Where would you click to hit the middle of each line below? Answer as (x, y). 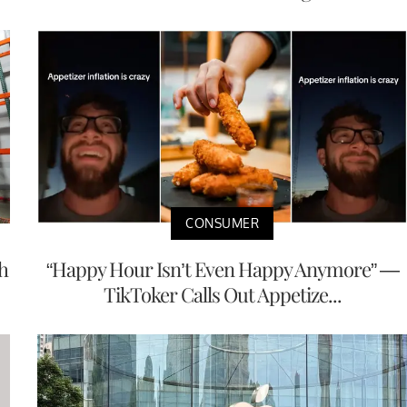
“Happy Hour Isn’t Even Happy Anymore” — (222, 269)
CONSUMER (222, 223)
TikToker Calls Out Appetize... (222, 295)
